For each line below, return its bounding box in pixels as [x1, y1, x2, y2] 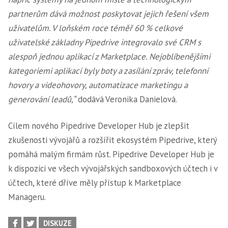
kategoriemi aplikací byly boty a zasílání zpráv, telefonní [8, 65, 208, 76]
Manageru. [8, 191, 46, 203]
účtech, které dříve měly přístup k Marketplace [8, 177, 181, 188]
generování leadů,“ [8, 94, 76, 105]
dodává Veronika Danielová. [76, 94, 177, 105]
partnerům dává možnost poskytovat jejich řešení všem [8, 8, 209, 19]
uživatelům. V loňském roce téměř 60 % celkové [8, 22, 183, 34]
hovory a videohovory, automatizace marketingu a [8, 79, 188, 91]
